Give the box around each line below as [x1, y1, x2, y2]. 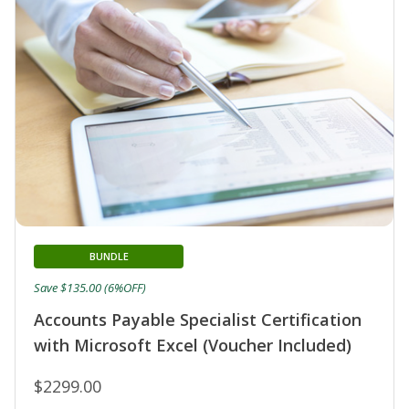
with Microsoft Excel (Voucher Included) [34, 333, 351, 356]
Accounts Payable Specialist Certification [34, 308, 362, 330]
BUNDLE [89, 248, 129, 263]
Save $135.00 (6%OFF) [34, 278, 146, 296]
